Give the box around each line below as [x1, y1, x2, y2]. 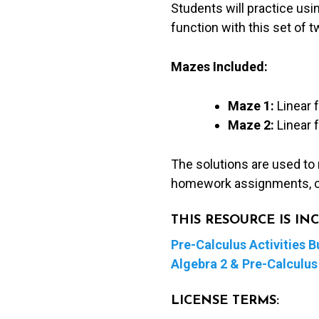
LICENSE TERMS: [170, 294, 279, 308]
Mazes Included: [170, 59, 268, 75]
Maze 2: [227, 117, 277, 133]
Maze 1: [227, 98, 277, 114]
